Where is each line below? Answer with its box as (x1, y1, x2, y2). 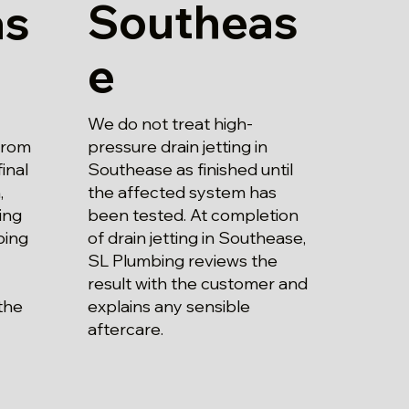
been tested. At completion (87, 204, 299, 225)
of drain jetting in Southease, (87, 226, 306, 248)
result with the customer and (87, 272, 308, 294)
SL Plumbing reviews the (87, 249, 278, 271)
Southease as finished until (87, 158, 293, 180)
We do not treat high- (87, 112, 253, 134)
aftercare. (87, 318, 163, 340)
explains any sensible (87, 295, 250, 317)
